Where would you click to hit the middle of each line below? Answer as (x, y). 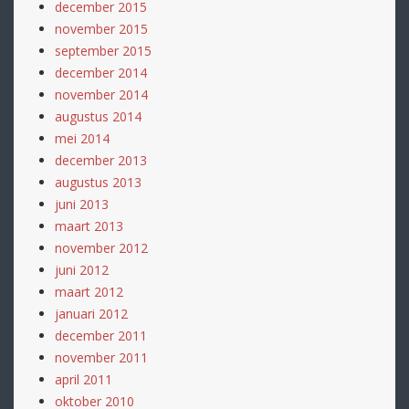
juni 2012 (82, 270)
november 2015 (101, 29)
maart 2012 (89, 292)
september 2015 (103, 51)
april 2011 (84, 379)
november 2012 (101, 248)
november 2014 (101, 94)
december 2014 (101, 73)
